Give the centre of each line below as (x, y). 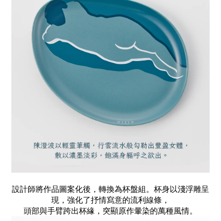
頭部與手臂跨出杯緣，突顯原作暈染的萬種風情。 (110, 210)
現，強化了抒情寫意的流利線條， (110, 200)
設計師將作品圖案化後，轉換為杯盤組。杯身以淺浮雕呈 (110, 189)
